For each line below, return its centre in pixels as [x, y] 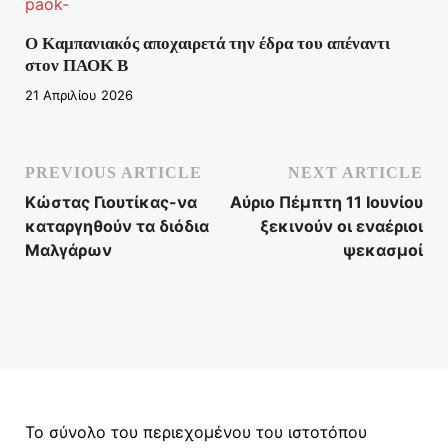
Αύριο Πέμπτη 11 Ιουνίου [326, 201]
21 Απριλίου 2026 [79, 94]
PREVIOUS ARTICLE [113, 172]
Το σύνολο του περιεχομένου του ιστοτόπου [196, 431]
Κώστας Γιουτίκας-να [111, 201]
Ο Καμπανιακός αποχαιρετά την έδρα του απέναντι [207, 44]
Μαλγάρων [68, 249]
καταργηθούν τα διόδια [117, 225]
